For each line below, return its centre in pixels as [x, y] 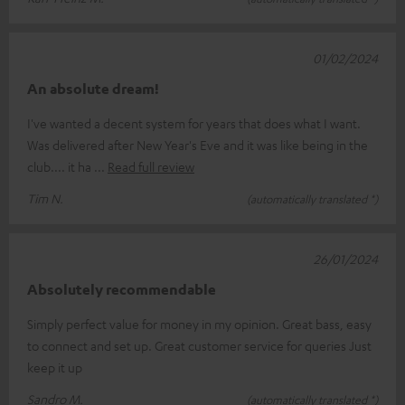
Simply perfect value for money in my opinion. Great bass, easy [199, 324]
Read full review [151, 167]
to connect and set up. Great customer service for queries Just [199, 346]
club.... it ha [61, 167]
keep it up [55, 367]
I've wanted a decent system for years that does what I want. [194, 123]
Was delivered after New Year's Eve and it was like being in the [198, 145]
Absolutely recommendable [122, 290]
